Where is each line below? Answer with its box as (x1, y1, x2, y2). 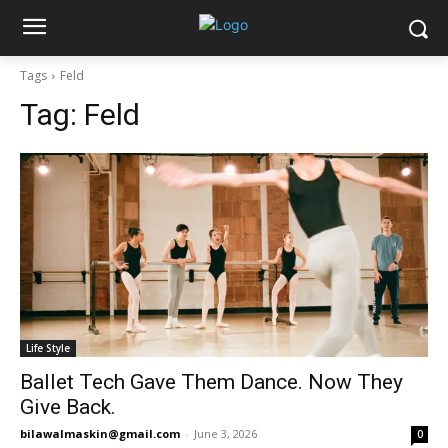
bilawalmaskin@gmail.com (20, 426, 180, 441)
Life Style (26, 341, 70, 355)
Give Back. (20, 395, 116, 419)
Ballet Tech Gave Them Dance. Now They (20, 370, 403, 394)
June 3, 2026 (194, 426, 257, 441)
